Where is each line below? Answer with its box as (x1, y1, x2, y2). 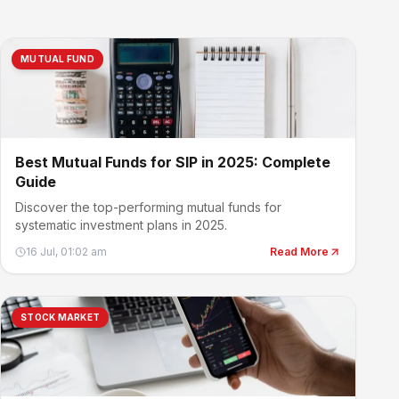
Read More (270, 245, 329, 258)
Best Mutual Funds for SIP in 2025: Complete (15, 153, 330, 171)
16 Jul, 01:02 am (26, 245, 107, 258)
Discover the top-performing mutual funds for (15, 199, 281, 215)
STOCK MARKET (20, 312, 100, 322)
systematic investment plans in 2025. (15, 217, 227, 232)
